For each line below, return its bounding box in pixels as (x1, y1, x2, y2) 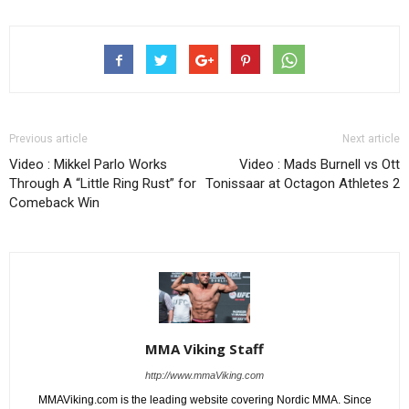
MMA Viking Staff (145, 339, 264, 358)
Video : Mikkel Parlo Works (9, 155, 167, 173)
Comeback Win (9, 194, 100, 211)
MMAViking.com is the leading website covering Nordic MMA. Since (37, 393, 372, 406)
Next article (342, 131, 400, 145)
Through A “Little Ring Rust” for (9, 174, 196, 192)
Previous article (9, 131, 88, 145)
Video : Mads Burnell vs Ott (239, 155, 400, 173)
